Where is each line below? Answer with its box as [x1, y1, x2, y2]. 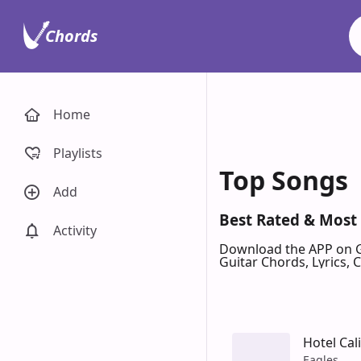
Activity [53, 222, 97, 239]
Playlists [53, 144, 102, 162]
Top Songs [219, 163, 348, 197]
